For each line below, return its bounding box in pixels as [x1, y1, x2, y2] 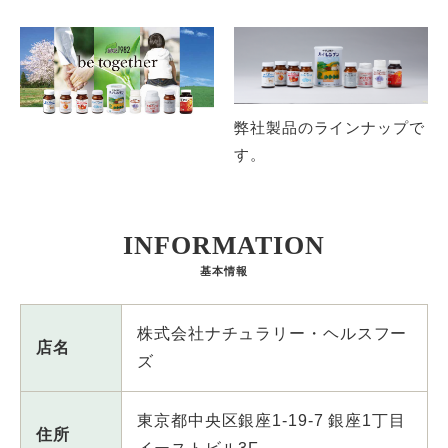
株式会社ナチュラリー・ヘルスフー [137, 324, 408, 342]
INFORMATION [123, 230, 325, 260]
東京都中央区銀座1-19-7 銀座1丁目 [137, 411, 406, 429]
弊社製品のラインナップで [234, 118, 425, 136]
